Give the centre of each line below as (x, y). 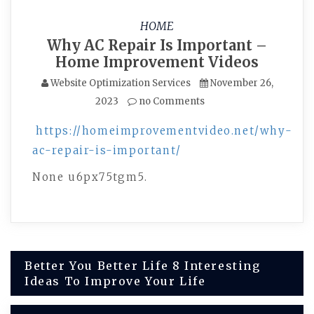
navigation (64, 297)
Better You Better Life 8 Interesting (143, 266)
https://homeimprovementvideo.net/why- (164, 131)
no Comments (171, 101)
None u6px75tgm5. (90, 177)
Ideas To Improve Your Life (115, 281)
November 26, (241, 83)
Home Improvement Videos (157, 62)
